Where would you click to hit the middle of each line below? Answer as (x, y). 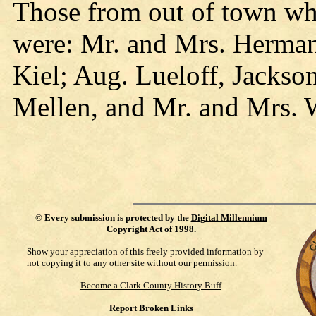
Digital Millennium (229, 218)
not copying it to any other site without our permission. (132, 263)
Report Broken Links (151, 308)
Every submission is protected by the (117, 218)
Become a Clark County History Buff (151, 285)
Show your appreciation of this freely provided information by (145, 251)
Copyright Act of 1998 (150, 229)
